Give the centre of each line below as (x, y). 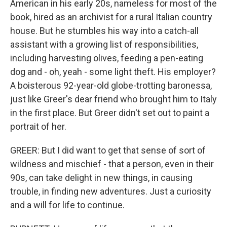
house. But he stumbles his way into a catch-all (104, 31)
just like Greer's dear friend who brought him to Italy (113, 99)
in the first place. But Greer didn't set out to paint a (110, 113)
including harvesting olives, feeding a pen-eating (107, 58)
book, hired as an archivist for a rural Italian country (111, 17)
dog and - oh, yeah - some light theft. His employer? (113, 72)
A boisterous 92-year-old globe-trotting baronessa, (111, 85)
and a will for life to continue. (67, 205)
